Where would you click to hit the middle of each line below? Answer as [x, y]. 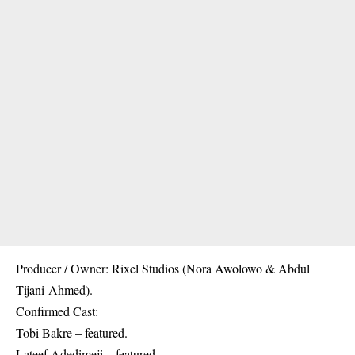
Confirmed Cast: [57, 311]
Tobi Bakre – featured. [72, 332]
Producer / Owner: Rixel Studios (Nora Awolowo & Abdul [163, 268]
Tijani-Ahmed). [54, 289]
